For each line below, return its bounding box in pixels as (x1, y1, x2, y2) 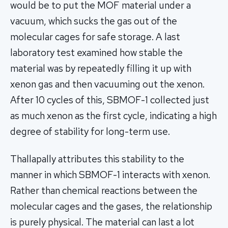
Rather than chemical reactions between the (10, 184, 197, 197)
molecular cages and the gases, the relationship (10, 199, 212, 213)
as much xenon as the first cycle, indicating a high (10, 109, 217, 122)
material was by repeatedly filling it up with (10, 62, 191, 75)
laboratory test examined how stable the (10, 46, 183, 59)
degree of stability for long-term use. (10, 125, 170, 138)
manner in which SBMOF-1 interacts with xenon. (10, 168, 210, 181)
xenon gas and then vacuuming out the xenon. (10, 77, 205, 91)
